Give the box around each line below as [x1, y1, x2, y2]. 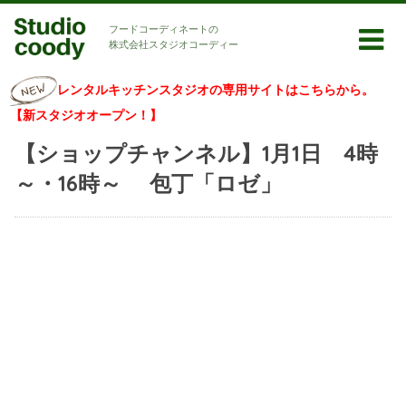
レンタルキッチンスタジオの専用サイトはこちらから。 [57, 82, 375, 99]
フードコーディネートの [109, 23, 218, 35]
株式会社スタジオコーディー [109, 38, 238, 51]
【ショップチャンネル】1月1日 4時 [14, 140, 378, 167]
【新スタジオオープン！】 [10, 107, 163, 123]
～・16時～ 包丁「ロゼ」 [14, 169, 282, 197]
